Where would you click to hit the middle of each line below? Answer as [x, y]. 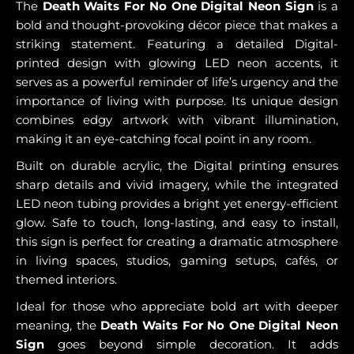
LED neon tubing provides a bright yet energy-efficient [177, 203]
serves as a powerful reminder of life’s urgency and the [177, 81]
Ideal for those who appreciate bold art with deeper [177, 306]
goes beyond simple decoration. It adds [191, 344]
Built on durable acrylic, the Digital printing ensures [177, 165]
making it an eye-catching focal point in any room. [164, 138]
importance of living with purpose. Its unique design [177, 100]
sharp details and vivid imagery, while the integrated [177, 184]
